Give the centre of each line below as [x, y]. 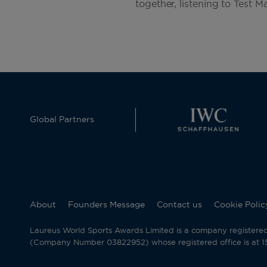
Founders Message [106, 205]
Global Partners [62, 120]
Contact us [179, 205]
